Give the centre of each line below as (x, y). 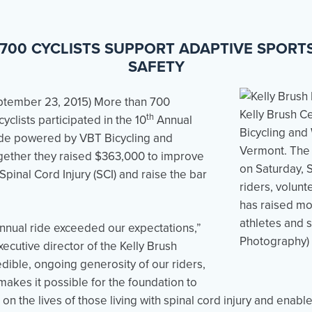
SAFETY (156, 67)
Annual (173, 120)
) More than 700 (129, 102)
